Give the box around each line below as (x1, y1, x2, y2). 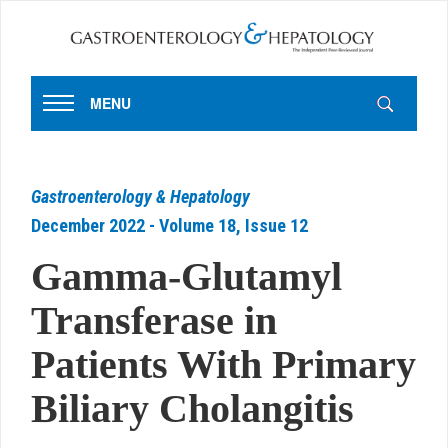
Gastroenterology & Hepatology (31, 185, 250, 207)
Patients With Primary (31, 341, 416, 387)
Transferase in (31, 297, 277, 343)
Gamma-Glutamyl (31, 253, 342, 299)
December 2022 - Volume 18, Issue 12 (31, 214, 308, 236)
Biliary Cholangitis (31, 385, 354, 431)
